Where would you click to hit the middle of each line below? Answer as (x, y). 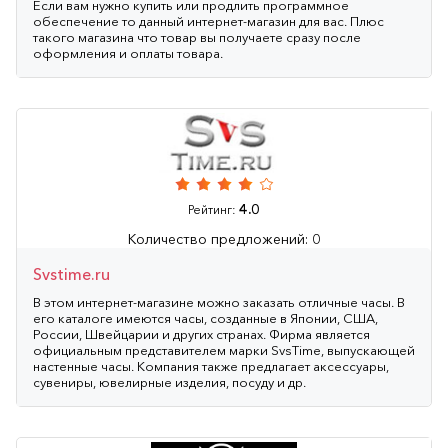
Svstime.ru (71, 273)
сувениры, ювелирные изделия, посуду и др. (169, 381)
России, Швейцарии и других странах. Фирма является (201, 333)
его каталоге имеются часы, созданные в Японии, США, (205, 317)
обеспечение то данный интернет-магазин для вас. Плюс (208, 20)
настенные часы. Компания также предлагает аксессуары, (211, 365)
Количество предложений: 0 (224, 238)
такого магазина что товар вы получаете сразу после (197, 36)
